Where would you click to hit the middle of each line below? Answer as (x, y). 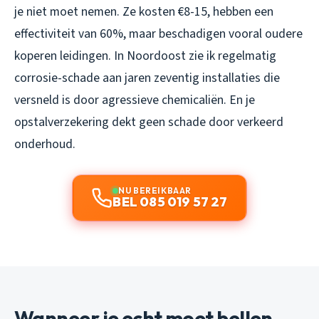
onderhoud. (45, 145)
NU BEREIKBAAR (155, 191)
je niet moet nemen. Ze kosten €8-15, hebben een (144, 12)
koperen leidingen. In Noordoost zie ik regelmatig (145, 56)
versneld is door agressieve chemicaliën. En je (135, 100)
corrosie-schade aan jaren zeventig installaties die (147, 78)
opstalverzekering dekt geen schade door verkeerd (149, 122)
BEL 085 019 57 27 (170, 202)
